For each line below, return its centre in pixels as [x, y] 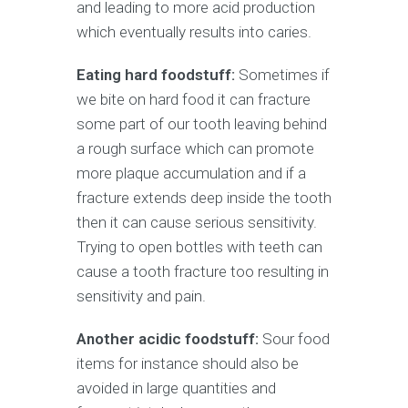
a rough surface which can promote [195, 148]
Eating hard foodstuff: [158, 74]
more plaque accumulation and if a [191, 173]
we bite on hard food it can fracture [194, 99]
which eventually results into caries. [194, 31]
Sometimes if [284, 74]
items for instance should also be [188, 363]
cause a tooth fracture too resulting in [203, 271]
